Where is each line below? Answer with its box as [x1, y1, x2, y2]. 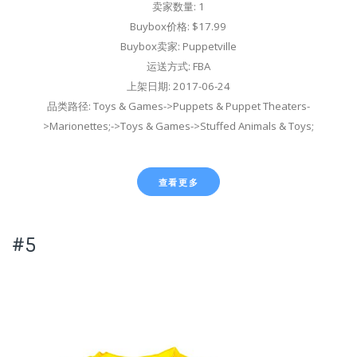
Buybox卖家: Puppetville [120, 39, 237, 54]
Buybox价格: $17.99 [130, 19, 227, 34]
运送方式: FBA [146, 59, 210, 74]
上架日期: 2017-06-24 [126, 79, 230, 94]
